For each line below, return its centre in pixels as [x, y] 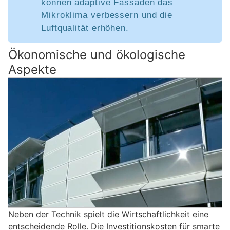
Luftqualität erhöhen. [85, 28]
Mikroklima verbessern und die [107, 15]
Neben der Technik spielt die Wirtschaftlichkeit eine [108, 214]
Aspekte [32, 69]
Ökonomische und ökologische [97, 54]
